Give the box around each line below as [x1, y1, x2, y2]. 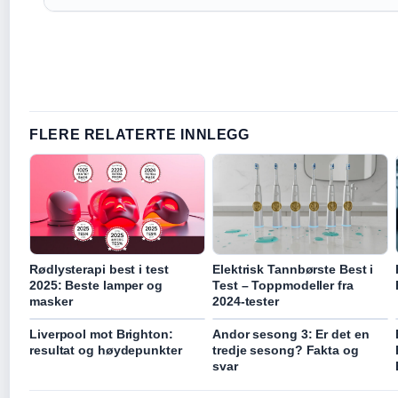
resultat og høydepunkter [29, 343, 182, 358]
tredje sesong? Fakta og [212, 343, 359, 358]
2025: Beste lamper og [29, 278, 163, 293]
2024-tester [212, 294, 279, 309]
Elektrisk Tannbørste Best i [212, 262, 374, 277]
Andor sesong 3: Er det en [212, 327, 370, 342]
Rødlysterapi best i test [29, 262, 169, 277]
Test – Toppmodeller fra [212, 278, 354, 293]
